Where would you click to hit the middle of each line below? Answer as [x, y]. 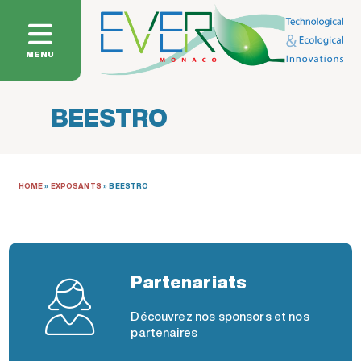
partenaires [164, 332]
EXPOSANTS [76, 186]
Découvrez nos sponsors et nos [220, 316]
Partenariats [189, 282]
